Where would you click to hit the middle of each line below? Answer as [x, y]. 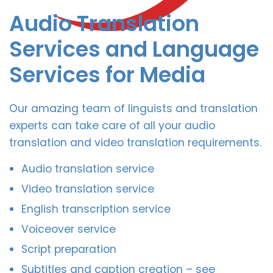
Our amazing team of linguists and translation [133, 109]
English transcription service [96, 209]
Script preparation [69, 250]
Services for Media [107, 75]
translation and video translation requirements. [135, 143]
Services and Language [134, 49]
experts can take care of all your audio [112, 126]
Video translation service [88, 189]
